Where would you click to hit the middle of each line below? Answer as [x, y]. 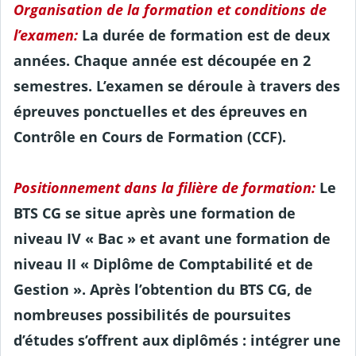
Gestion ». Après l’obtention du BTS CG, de [163, 289]
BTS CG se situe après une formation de [155, 213]
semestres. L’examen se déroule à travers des [177, 85]
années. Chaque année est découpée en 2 [162, 60]
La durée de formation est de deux [204, 35]
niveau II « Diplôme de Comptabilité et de [163, 263]
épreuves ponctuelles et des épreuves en [161, 111]
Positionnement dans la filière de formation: [164, 187]
